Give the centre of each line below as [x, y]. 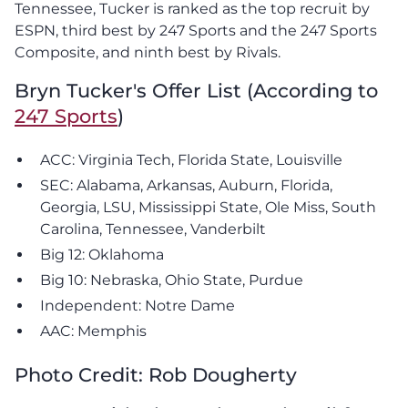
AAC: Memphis [93, 331]
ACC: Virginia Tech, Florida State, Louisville [191, 159]
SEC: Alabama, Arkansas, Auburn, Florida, [186, 185]
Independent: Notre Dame [138, 305]
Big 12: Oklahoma [102, 254]
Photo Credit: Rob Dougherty [156, 374]
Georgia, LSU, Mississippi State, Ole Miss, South [208, 207]
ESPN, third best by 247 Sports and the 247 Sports [196, 30]
